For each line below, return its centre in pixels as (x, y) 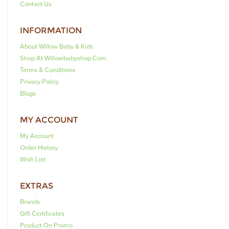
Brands (30, 202)
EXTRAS (37, 186)
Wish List (33, 159)
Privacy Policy (39, 82)
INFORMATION (51, 30)
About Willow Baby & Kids (56, 46)
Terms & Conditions (48, 70)
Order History (39, 147)
